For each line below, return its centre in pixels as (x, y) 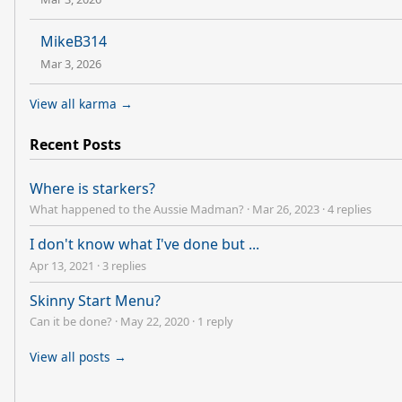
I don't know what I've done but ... (144, 245)
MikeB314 (74, 42)
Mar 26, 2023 (286, 210)
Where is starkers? (92, 188)
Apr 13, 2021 (62, 265)
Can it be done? (71, 321)
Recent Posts (75, 145)
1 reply (215, 321)
